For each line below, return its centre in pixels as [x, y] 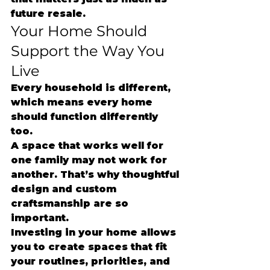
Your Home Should [81, 31]
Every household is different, [92, 88]
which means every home [83, 102]
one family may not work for [90, 160]
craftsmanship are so [71, 203]
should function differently [86, 117]
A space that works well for [89, 146]
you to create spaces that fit [90, 247]
